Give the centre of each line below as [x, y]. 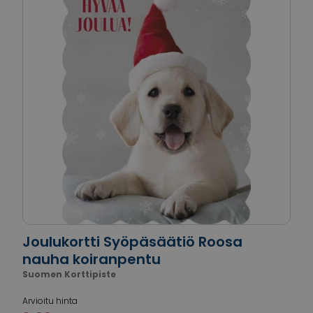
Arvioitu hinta [50, 301]
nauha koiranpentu [92, 259]
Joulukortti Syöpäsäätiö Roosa [132, 242]
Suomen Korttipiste [69, 274]
